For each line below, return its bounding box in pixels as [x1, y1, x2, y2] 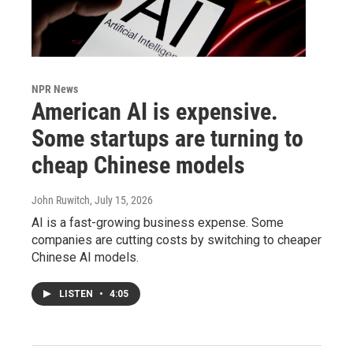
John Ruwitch [32, 193, 90, 206]
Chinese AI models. [32, 249, 139, 265]
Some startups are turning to [32, 124, 303, 152]
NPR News [32, 82, 78, 95]
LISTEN [59, 288, 95, 299]
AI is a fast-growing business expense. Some [32, 214, 284, 230]
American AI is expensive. [32, 97, 278, 125]
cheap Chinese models [32, 150, 245, 179]
